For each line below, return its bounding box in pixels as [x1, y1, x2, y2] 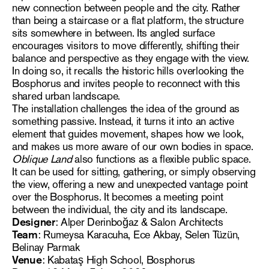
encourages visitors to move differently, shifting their [12, 38, 240, 53]
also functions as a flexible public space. [71, 151, 251, 166]
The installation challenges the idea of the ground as [12, 101, 240, 116]
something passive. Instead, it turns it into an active [12, 113, 234, 128]
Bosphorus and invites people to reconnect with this [12, 76, 240, 91]
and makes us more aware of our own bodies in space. [12, 139, 253, 154]
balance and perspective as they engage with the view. [12, 50, 250, 65]
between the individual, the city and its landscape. [12, 202, 228, 217]
